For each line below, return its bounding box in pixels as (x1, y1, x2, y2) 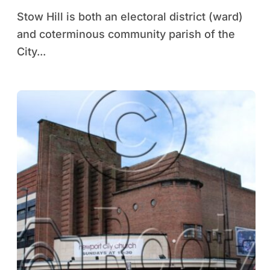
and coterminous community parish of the (17, 28, 235, 40)
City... (17, 45, 46, 58)
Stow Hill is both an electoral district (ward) (17, 10, 24, 23)
